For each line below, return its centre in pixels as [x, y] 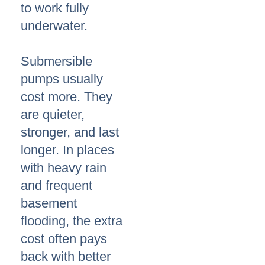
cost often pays [64, 239]
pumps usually [62, 79]
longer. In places [67, 150]
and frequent [56, 186]
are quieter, [53, 115]
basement [49, 203]
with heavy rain [64, 168]
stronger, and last [70, 132]
